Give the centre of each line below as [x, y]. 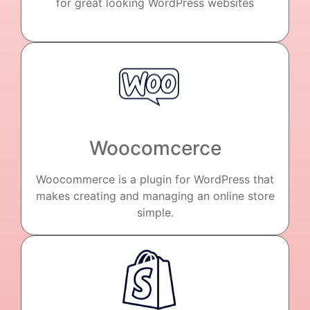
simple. [155, 212]
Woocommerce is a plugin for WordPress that [155, 179]
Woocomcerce [155, 148]
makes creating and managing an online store [155, 195]
